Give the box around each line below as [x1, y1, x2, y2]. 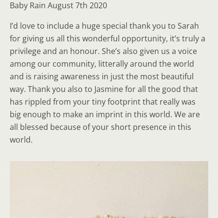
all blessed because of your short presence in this [10, 122, 191, 132]
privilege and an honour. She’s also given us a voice [10, 46, 197, 56]
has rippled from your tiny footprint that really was [10, 96, 196, 107]
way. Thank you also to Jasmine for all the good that [10, 84, 198, 94]
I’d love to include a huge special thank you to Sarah [10, 20, 199, 31]
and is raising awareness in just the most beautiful [10, 71, 194, 82]
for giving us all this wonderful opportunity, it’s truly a [10, 33, 205, 44]
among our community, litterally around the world [10, 58, 194, 69]
